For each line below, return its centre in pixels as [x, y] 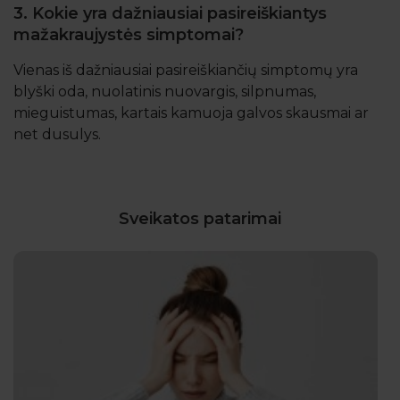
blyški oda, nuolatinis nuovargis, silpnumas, [165, 91]
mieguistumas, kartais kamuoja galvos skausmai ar [191, 112]
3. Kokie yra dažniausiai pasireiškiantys [170, 13]
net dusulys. [57, 134]
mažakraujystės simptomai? [131, 34]
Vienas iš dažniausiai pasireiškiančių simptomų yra [186, 70]
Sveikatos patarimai [200, 218]
